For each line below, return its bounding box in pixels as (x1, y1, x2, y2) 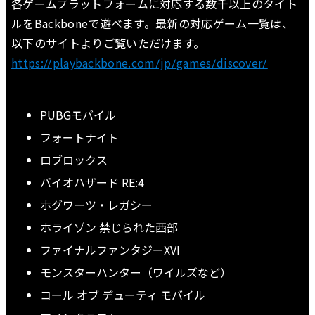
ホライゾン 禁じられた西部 (39, 219, 178, 236)
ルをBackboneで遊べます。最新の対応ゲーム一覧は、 (11, 15, 293, 32)
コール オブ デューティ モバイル (39, 286, 205, 304)
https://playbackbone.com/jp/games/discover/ (11, 54, 268, 72)
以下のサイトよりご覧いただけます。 (11, 34, 205, 52)
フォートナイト (39, 129, 119, 146)
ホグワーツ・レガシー (39, 196, 153, 214)
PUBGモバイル (39, 106, 116, 124)
